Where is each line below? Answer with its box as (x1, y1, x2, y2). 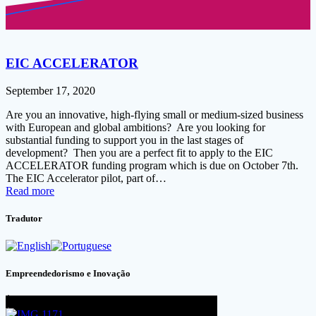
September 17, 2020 (6, 84, 95, 97)
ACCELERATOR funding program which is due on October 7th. (6, 159, 298, 171)
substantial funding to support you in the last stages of (6, 133, 243, 146)
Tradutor (6, 213, 42, 224)
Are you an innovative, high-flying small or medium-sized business (6, 108, 303, 121)
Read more (6, 184, 54, 197)
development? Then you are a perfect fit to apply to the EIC (6, 146, 273, 159)
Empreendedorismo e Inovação (6, 268, 130, 279)
